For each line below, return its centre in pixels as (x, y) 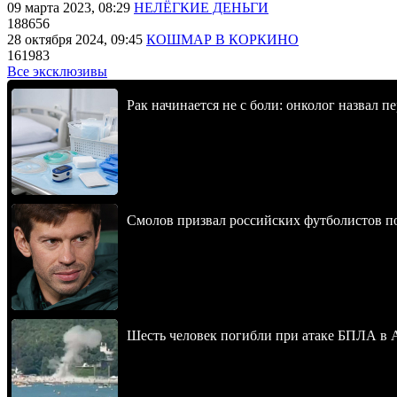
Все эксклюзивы (57, 71)
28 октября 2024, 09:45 (77, 39)
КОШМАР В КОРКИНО (222, 39)
